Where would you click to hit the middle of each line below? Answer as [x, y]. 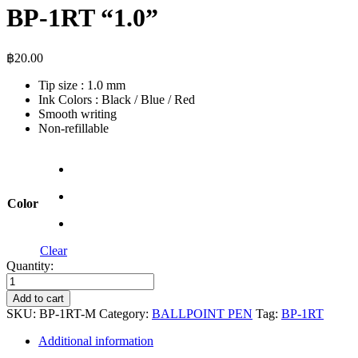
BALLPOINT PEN [202, 313]
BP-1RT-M [68, 313]
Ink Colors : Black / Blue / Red [117, 99]
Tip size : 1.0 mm [82, 85]
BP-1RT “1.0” [82, 18]
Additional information [96, 340]
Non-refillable [74, 128]
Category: [124, 313]
